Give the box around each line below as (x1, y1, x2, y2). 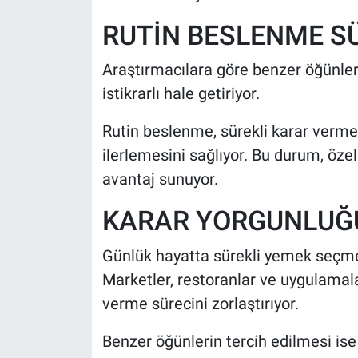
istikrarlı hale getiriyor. (101, 84, 260, 103)
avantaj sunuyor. (101, 169, 218, 189)
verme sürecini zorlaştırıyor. (101, 293, 299, 313)
